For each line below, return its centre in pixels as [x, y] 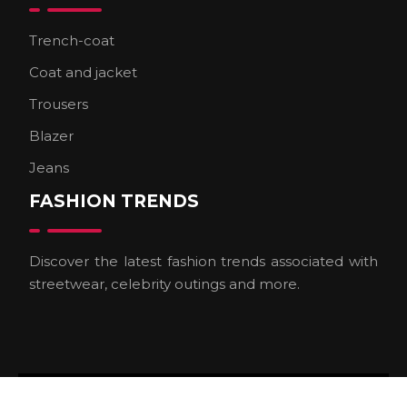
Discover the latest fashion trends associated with [203, 261]
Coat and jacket [83, 72]
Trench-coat [72, 40]
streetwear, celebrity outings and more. [164, 284]
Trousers [59, 104]
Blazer [51, 136]
